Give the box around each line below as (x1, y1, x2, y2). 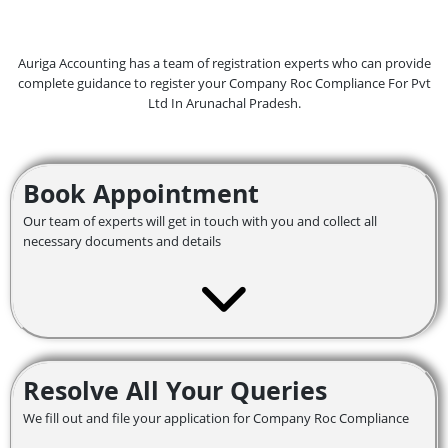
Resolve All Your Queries (23, 373, 327, 407)
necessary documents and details (23, 232, 221, 250)
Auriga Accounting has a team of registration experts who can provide (17, 54, 431, 72)
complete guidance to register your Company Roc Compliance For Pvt (17, 74, 431, 92)
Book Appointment (23, 176, 259, 210)
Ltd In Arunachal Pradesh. (147, 94, 301, 112)
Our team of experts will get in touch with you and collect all (23, 212, 377, 230)
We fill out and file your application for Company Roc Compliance (23, 409, 409, 427)
